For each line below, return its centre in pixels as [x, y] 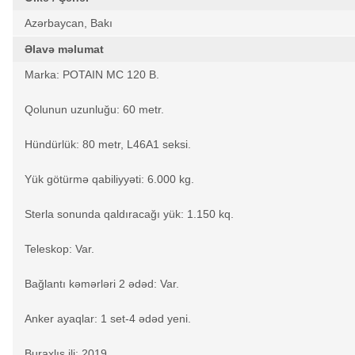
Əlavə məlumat [64, 49]
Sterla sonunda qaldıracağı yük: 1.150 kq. [129, 214]
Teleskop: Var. [59, 249]
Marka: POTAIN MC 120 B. [92, 74]
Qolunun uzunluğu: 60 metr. [94, 109]
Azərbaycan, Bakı [69, 23]
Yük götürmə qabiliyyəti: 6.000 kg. [109, 179]
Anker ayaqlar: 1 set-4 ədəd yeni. [108, 319]
